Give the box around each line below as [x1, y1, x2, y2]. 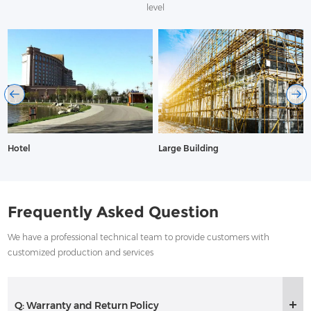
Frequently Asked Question [8, 203, 219, 222]
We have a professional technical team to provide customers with [8, 232, 270, 243]
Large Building [158, 143, 219, 154]
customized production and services [8, 247, 154, 258]
